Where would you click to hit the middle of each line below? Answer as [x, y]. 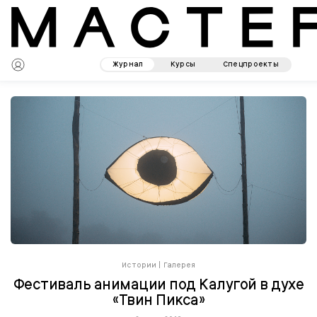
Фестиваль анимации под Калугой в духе [158, 284]
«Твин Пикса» [158, 300]
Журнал [128, 64]
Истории [139, 265]
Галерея [179, 265]
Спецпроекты [251, 64]
